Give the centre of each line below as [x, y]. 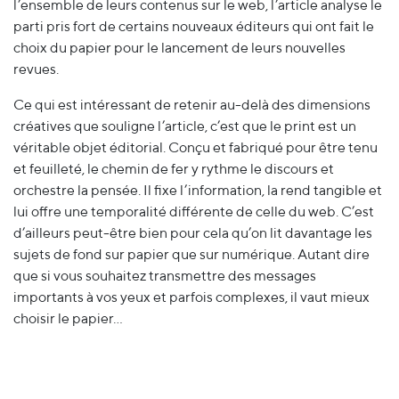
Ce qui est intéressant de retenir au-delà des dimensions [192, 105]
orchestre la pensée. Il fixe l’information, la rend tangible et [198, 191]
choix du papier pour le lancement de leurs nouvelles [179, 48]
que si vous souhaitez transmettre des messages [165, 276]
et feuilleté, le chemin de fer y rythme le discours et [174, 169]
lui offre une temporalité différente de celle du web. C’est [194, 212]
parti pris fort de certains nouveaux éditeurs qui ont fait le [194, 27]
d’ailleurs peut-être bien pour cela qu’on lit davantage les [193, 233]
